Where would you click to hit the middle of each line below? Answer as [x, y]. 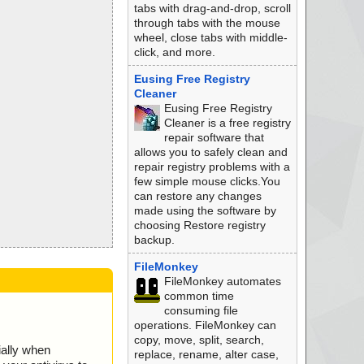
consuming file [201, 310]
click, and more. [174, 52]
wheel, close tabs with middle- [210, 37]
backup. [154, 240]
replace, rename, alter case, [206, 354]
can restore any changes [197, 196]
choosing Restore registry [199, 225]
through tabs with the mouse [207, 23]
